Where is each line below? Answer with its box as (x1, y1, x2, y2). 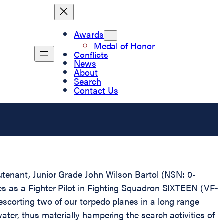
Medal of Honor (94, 39, 155, 52)
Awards (74, 27, 104, 40)
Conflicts (74, 48, 108, 60)
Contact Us (74, 83, 118, 96)
